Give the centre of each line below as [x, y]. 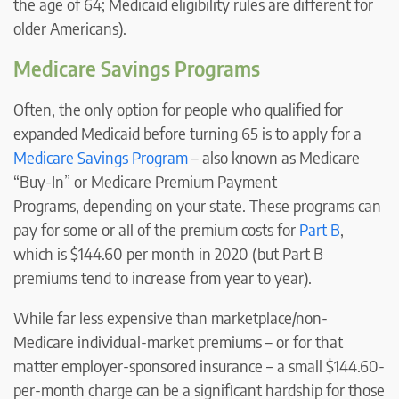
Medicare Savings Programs [137, 69]
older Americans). [70, 28]
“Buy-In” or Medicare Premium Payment [145, 182]
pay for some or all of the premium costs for [156, 230]
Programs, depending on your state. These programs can [197, 206]
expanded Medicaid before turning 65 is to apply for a [187, 134]
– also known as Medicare [274, 158]
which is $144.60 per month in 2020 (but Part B [168, 254]
